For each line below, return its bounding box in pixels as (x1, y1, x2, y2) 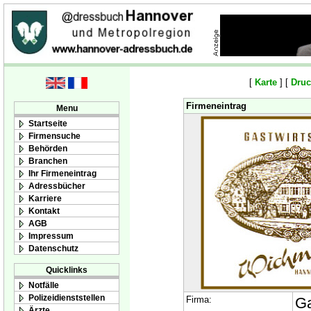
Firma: (185, 294, 212, 305)
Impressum (28, 231, 74, 240)
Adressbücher (28, 181, 85, 190)
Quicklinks (46, 264, 87, 274)
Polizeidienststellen (28, 292, 105, 302)
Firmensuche (28, 131, 81, 140)
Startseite (28, 119, 67, 128)
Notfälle (28, 280, 59, 289)
